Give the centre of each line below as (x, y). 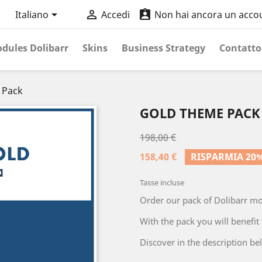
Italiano (32, 15)
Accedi (115, 15)
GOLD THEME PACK (200, 113)
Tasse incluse (162, 182)
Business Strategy (163, 48)
